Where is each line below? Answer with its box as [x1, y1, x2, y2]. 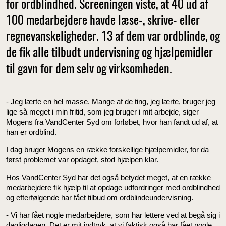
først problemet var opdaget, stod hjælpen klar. [6, 155, 158, 164]
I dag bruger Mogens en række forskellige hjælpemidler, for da [6, 145, 209, 154]
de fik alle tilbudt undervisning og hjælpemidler [6, 47, 213, 60]
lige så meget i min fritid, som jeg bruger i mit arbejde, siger [6, 107, 199, 116]
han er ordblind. [6, 127, 56, 136]
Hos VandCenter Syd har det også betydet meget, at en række [6, 173, 211, 182]
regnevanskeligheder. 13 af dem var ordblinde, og [6, 31, 220, 43]
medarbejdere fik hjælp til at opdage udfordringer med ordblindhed [6, 183, 220, 192]
